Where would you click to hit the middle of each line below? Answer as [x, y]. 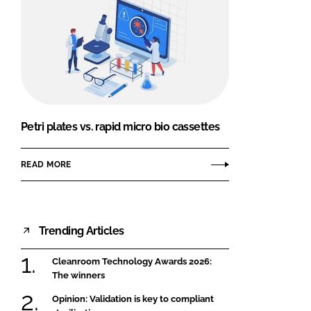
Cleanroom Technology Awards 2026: [132, 262]
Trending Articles [82, 230]
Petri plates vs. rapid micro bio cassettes [120, 127]
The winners [78, 276]
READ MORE [46, 164]
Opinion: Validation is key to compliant [133, 299]
